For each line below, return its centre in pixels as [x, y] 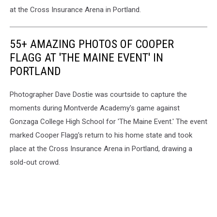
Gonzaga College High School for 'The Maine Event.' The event [108, 121]
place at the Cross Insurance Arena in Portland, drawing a [101, 148]
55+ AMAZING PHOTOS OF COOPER [92, 44]
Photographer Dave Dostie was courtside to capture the [98, 94]
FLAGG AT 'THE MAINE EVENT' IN [86, 57]
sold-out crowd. [35, 162]
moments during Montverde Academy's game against [95, 108]
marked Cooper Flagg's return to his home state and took [101, 135]
